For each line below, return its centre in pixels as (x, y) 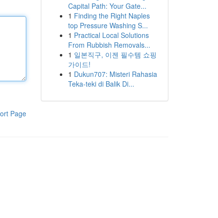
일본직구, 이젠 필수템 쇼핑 (115, 54)
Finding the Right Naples (112, 16)
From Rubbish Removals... (109, 45)
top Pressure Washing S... (108, 25)
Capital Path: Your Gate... (107, 6)
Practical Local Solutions (111, 35)
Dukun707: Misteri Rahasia (115, 74)
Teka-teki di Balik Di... (101, 84)
